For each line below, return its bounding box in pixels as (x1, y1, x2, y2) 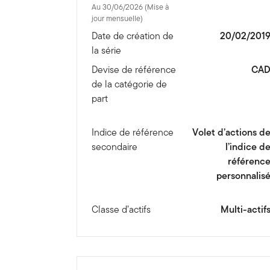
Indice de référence (92, 125, 174, 140)
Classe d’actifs (92, 202, 151, 217)
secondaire (92, 140, 138, 154)
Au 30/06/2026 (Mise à (92, 1, 145, 13)
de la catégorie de (92, 77, 168, 92)
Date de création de (92, 29, 174, 43)
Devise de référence (92, 63, 177, 77)
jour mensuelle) (92, 13, 143, 25)
